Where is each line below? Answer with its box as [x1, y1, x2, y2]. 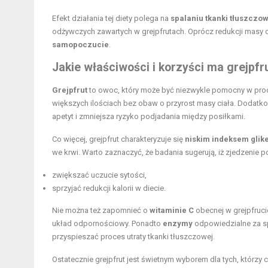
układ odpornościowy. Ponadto [52, 219, 163, 229]
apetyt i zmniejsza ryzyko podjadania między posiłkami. [52, 112, 245, 121]
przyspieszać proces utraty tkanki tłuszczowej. [52, 232, 215, 242]
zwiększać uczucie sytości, [52, 170, 147, 180]
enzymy [163, 219, 193, 229]
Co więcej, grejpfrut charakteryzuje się [52, 135, 185, 144]
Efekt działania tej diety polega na [52, 14, 170, 23]
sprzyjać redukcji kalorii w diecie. [52, 184, 166, 193]
